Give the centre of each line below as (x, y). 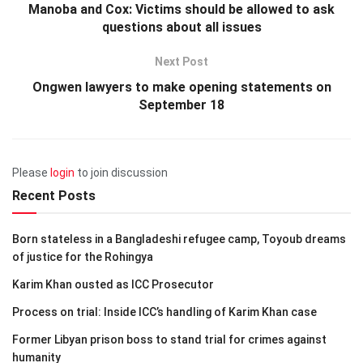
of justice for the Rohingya (83, 256)
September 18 (181, 105)
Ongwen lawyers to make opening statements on (181, 87)
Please (31, 172)
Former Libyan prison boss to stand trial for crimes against (169, 339)
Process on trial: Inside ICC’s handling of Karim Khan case (164, 312)
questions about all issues (181, 27)
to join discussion (121, 172)
